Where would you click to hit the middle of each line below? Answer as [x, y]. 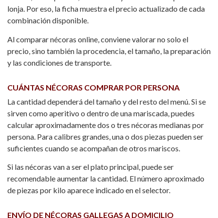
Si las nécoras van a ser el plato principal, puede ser [91, 167]
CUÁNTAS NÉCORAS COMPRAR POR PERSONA [93, 87]
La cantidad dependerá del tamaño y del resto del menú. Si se [107, 101]
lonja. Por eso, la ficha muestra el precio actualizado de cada [106, 9]
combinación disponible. [48, 20]
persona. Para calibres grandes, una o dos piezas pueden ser [105, 136]
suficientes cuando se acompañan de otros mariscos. [94, 148]
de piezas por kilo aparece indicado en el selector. [89, 190]
